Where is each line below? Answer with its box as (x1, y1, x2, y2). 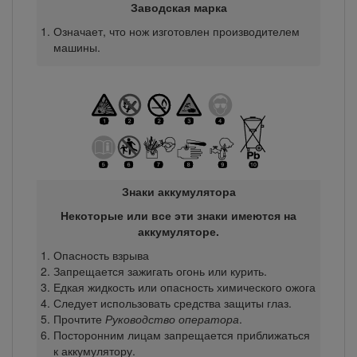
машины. (53, 38, 100, 55)
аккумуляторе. (138, 222, 219, 239)
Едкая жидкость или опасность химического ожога (53, 278, 316, 295)
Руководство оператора (104, 310, 239, 327)
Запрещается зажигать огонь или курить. (53, 262, 267, 279)
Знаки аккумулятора (121, 182, 236, 199)
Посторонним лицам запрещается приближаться (53, 326, 310, 343)
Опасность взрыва (53, 246, 149, 263)
